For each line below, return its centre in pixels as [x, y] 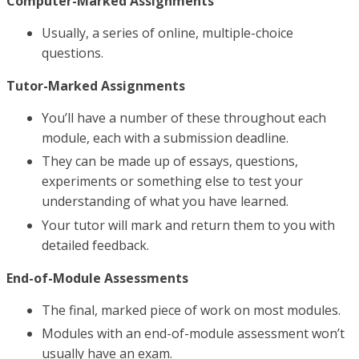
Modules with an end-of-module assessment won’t [193, 333]
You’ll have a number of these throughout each [184, 117]
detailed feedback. [95, 245]
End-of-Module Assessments [97, 278]
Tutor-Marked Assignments [96, 85]
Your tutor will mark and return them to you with [188, 225]
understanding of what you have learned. [165, 202]
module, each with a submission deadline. [165, 137]
